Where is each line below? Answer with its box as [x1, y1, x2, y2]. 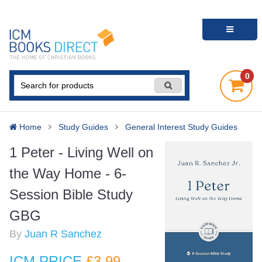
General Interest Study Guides [125, 122, 237, 132]
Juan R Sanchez [25, 228, 102, 240]
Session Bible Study [9, 187, 133, 203]
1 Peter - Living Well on [9, 144, 153, 161]
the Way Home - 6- [9, 166, 126, 182]
